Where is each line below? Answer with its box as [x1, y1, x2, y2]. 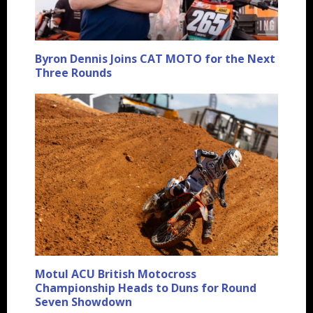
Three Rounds [35, 65, 112, 81]
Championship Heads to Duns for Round [35, 280, 256, 296]
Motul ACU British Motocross [35, 266, 196, 282]
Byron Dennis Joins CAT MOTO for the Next [35, 51, 275, 67]
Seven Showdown [35, 294, 132, 310]
